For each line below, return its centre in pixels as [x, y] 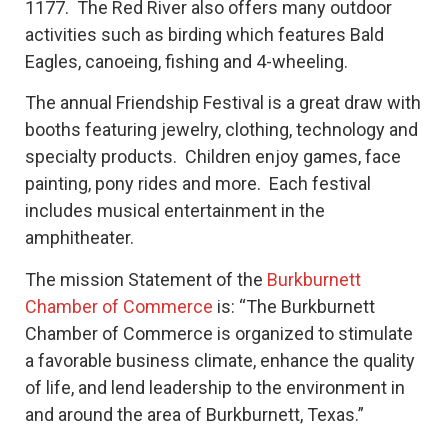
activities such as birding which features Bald [204, 34]
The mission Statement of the [146, 279]
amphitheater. [79, 238]
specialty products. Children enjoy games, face [213, 157]
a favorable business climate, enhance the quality [220, 360]
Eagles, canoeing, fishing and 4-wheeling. [186, 61]
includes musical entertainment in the [175, 211]
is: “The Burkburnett [294, 306]
